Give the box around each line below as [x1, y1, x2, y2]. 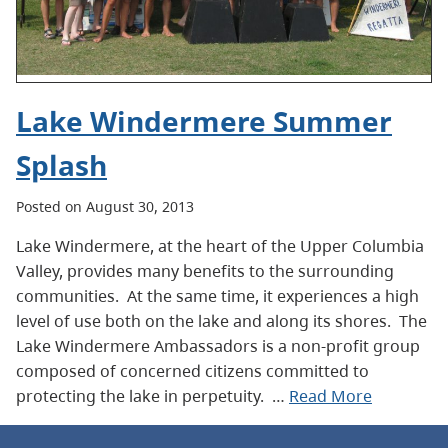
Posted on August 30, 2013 [16, 197, 194, 216]
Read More [289, 385, 372, 407]
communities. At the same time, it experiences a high [16, 285, 419, 307]
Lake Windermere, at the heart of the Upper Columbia [16, 235, 424, 257]
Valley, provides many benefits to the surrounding [16, 260, 394, 282]
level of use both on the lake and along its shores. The [16, 310, 427, 332]
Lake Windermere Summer [16, 102, 392, 140]
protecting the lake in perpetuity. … [16, 385, 289, 407]
